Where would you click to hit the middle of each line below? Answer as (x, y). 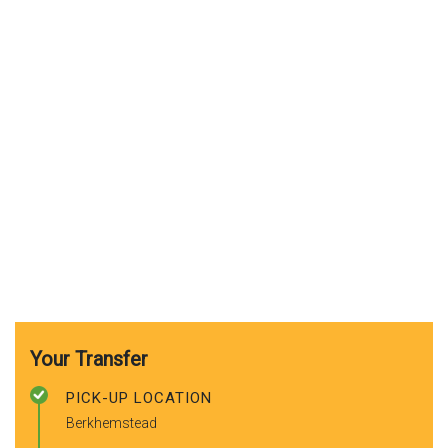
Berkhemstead (111, 422)
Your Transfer (89, 358)
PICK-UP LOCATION (139, 397)
